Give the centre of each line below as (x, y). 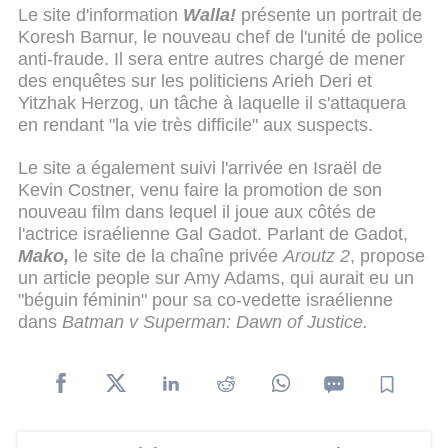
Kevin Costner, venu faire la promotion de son (200, 190)
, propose (387, 256)
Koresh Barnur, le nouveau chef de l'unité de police (220, 36)
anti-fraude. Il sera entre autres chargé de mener (211, 58)
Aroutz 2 (316, 256)
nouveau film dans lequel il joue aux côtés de (197, 212)
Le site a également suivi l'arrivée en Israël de (200, 168)
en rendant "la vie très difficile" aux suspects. (195, 124)
